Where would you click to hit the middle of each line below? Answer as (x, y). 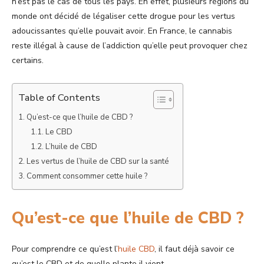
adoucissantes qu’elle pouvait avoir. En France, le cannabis (122, 31)
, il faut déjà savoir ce (194, 249)
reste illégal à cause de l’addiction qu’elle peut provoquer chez (130, 45)
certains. (29, 60)
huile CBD (136, 249)
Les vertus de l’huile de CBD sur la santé (98, 161)
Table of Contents (59, 97)
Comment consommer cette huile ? (88, 176)
